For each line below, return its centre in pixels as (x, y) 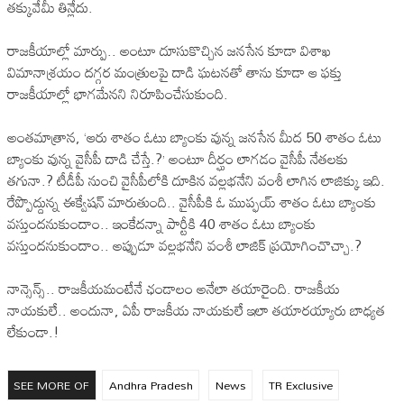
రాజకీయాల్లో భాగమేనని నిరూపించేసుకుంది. (118, 93)
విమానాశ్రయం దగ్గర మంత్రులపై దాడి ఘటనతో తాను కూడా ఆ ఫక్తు (174, 72)
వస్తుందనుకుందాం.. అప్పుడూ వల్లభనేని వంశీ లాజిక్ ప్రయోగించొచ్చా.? (184, 245)
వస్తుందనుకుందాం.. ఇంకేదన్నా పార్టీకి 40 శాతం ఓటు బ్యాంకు (161, 223)
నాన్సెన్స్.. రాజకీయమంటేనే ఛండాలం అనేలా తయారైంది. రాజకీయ (174, 288)
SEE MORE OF (52, 385)
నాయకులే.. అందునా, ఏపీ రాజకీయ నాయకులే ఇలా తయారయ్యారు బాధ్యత (196, 310)
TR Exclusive (300, 385)
